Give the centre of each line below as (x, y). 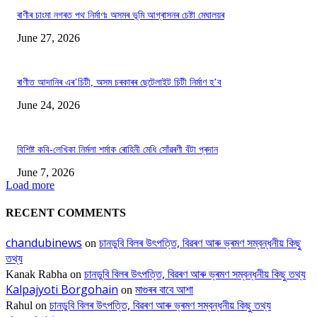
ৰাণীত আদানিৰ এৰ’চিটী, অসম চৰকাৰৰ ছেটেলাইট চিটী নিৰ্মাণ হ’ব (119, 83)
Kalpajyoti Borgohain (62, 289)
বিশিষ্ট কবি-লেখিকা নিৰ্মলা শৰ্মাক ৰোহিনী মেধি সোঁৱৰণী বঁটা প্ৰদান (117, 150)
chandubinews (44, 242)
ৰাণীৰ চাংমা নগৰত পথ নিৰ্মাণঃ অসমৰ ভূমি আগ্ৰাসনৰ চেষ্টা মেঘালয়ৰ (121, 16)
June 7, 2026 (46, 173)
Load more (30, 185)
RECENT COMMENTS (66, 213)
